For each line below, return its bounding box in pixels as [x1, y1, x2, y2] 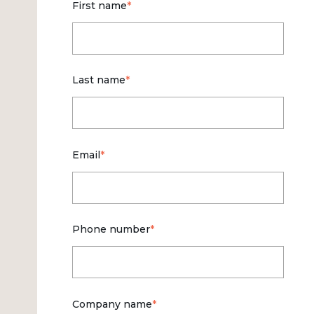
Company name [71, 297, 152, 310]
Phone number [71, 223, 150, 236]
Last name [71, 74, 125, 87]
